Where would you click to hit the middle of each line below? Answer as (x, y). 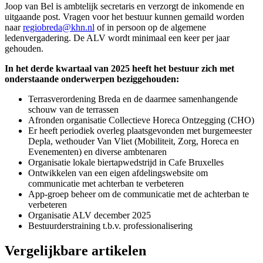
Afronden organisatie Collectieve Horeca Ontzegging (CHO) (141, 120)
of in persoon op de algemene (150, 28)
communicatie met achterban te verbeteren (106, 184)
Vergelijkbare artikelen (75, 251)
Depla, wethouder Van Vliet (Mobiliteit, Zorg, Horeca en (134, 141)
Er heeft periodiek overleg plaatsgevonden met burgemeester (140, 131)
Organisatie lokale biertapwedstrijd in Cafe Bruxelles (126, 163)
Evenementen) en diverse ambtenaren (97, 152)
